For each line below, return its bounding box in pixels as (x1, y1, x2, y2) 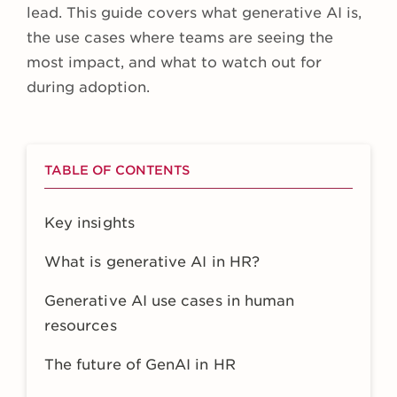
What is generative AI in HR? (44, 253, 260, 271)
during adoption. (27, 79, 150, 97)
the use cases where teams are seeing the (27, 29, 333, 47)
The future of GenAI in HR (44, 356, 236, 374)
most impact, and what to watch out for (27, 54, 322, 72)
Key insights (44, 214, 135, 232)
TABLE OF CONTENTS (44, 163, 190, 178)
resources (44, 317, 117, 335)
